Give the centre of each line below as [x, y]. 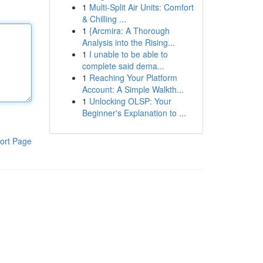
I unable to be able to [128, 54]
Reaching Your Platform [133, 77]
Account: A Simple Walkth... [133, 89]
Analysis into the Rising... [128, 42]
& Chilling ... [104, 19]
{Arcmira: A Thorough [129, 31]
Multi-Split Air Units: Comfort [141, 7]
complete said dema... [123, 66]
